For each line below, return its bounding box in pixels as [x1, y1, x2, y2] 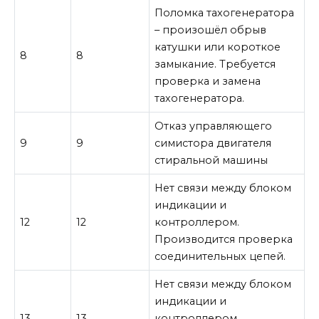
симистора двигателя [155, 136, 272, 150]
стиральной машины [155, 153, 268, 167]
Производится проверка [155, 232, 293, 246]
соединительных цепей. [155, 249, 286, 263]
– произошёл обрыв [155, 23, 267, 36]
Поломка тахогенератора [155, 6, 295, 19]
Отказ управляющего [155, 119, 273, 132]
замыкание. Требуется [155, 57, 276, 70]
